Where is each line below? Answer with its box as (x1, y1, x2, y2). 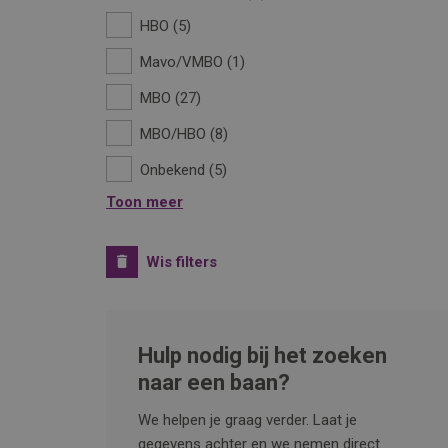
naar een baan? (138, 370, 290, 395)
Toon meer (106, 193, 183, 211)
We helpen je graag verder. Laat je (138, 411, 357, 429)
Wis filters (146, 253, 217, 271)
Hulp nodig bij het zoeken (138, 343, 387, 368)
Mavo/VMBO (140, 53, 223, 71)
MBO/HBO (140, 125, 206, 143)
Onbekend (140, 161, 205, 179)
